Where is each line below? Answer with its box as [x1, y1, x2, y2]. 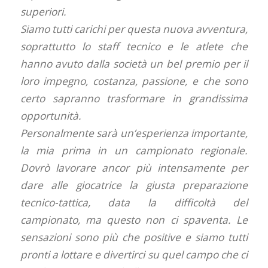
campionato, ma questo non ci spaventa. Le [20, 213, 248, 227]
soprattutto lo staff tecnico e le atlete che [20, 39, 248, 54]
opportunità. [20, 109, 81, 123]
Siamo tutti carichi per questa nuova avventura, [20, 22, 248, 36]
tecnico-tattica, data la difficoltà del [20, 196, 248, 210]
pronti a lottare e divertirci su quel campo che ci [20, 248, 248, 262]
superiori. [20, 5, 66, 19]
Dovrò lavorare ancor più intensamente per [20, 161, 248, 175]
